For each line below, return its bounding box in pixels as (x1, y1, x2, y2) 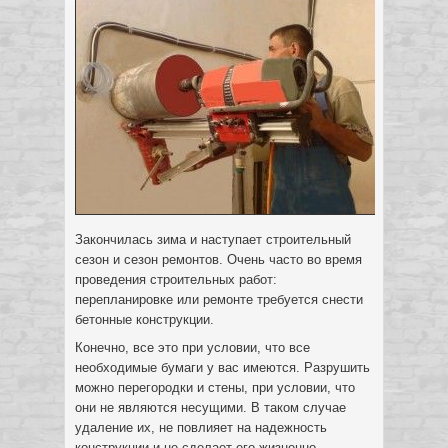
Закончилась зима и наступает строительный (75, 232, 351, 247)
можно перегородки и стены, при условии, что (75, 380, 355, 395)
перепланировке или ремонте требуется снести (75, 292, 363, 307)
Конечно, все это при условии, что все (75, 340, 310, 355)
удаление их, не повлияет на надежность (75, 420, 327, 435)
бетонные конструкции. (75, 312, 214, 327)
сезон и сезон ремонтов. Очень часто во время (75, 252, 362, 267)
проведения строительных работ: (75, 272, 277, 287)
